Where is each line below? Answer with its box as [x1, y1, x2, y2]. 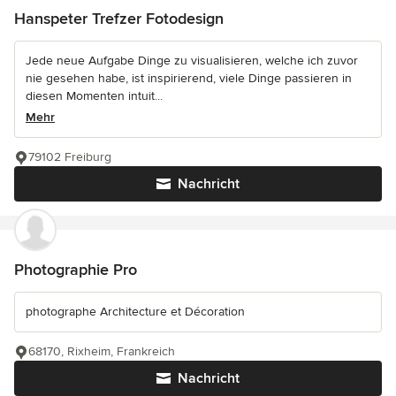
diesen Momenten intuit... [26, 88, 163, 103]
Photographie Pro [14, 260, 137, 279]
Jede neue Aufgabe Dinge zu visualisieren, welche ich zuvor [26, 53, 358, 68]
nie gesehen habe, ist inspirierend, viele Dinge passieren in [26, 71, 352, 86]
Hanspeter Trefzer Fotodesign [14, 9, 224, 28]
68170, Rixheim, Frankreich [28, 344, 175, 359]
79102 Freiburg [28, 149, 111, 164]
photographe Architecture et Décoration [26, 304, 245, 319]
